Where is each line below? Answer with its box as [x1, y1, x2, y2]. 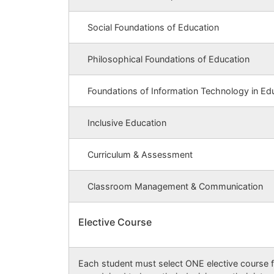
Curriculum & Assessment [87, 149, 193, 160]
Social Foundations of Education [87, 22, 219, 33]
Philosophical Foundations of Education [87, 54, 250, 65]
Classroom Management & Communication [87, 181, 263, 192]
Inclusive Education [87, 117, 166, 128]
